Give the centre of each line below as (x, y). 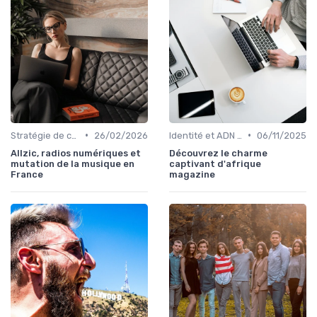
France (27, 174)
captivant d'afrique (215, 163)
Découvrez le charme (218, 153)
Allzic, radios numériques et (76, 153)
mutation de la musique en (73, 163)
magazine (192, 174)
